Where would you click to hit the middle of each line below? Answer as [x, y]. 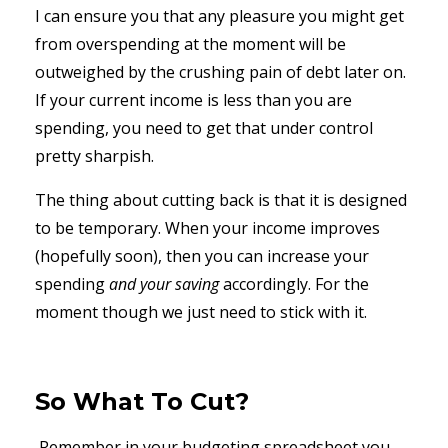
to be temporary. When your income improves [207, 227]
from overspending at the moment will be [190, 43]
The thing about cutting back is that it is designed [221, 199]
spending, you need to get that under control [204, 127]
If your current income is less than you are [193, 99]
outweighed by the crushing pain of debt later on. [220, 71]
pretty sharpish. [94, 155]
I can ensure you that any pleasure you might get [219, 15]
